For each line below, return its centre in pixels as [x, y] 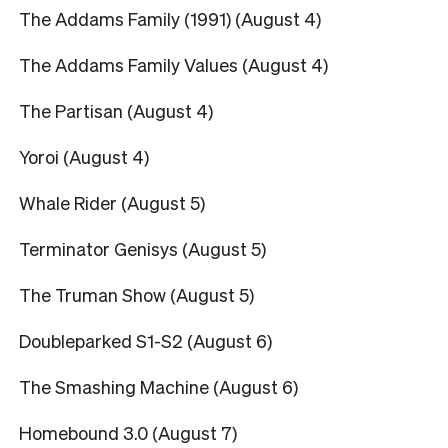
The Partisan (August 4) [116, 110]
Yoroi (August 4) [84, 156]
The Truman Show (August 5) [136, 294]
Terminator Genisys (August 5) [142, 248]
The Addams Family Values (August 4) [173, 64]
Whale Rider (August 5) [112, 202]
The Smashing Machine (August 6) [158, 386]
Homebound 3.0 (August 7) [128, 432]
